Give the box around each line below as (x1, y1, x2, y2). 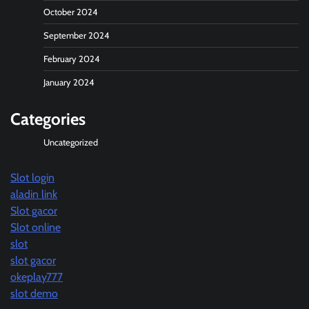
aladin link (10, 187, 57, 201)
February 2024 (43, 53, 99, 64)
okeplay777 (10, 270, 63, 283)
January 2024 (43, 77, 94, 88)
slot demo (10, 286, 58, 300)
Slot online (10, 220, 61, 234)
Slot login (10, 170, 54, 184)
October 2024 (43, 6, 97, 17)
